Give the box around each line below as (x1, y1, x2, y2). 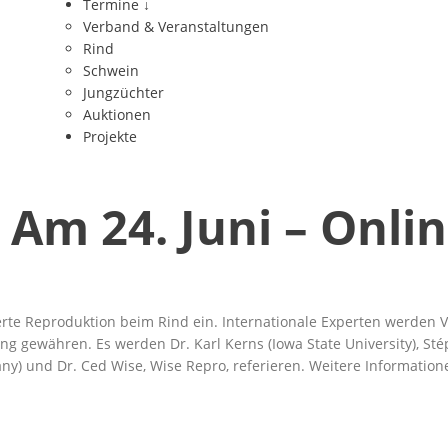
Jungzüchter (82, 83, 164, 102)
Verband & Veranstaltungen (82, 17, 269, 36)
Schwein (82, 61, 139, 80)
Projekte (82, 127, 137, 146)
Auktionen (82, 105, 151, 124)
